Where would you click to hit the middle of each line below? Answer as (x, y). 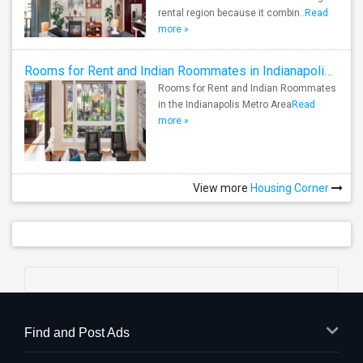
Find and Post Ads (77, 333)
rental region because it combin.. (231, 13)
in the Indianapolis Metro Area (225, 105)
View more (220, 188)
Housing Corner (290, 188)
